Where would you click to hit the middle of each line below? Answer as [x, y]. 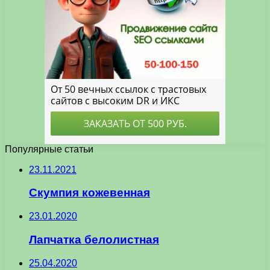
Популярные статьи [49, 149]
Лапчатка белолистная [94, 239]
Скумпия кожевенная [89, 193]
